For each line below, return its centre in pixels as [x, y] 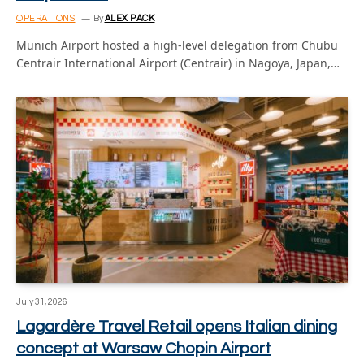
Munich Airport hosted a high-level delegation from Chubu [177, 45]
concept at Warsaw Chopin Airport [144, 349]
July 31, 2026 [42, 302]
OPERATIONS [46, 18]
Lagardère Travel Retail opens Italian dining [177, 327]
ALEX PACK [130, 18]
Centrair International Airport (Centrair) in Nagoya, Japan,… [178, 63]
